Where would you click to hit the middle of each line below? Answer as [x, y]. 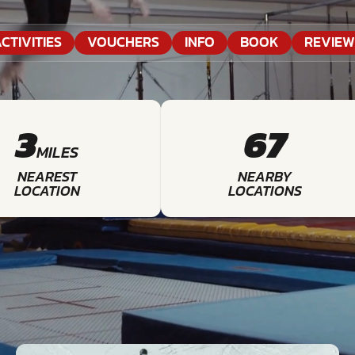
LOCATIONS [265, 191]
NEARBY [265, 176]
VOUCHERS [123, 42]
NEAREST [47, 176]
